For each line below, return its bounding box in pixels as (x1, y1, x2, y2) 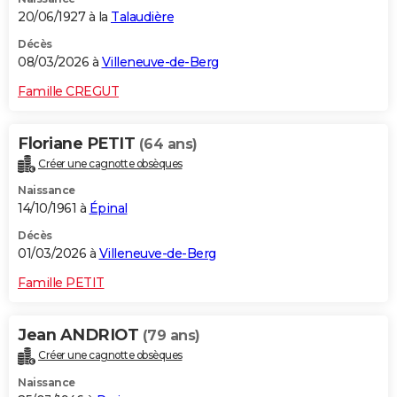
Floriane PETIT (18, 133, 139, 153)
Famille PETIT (18, 275, 105, 292)
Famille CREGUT (18, 82, 119, 99)
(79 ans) (142, 327, 200, 345)
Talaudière (111, 8, 174, 25)
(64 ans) (138, 135, 198, 152)
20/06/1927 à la (18, 8, 111, 25)
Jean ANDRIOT (18, 325, 143, 346)
